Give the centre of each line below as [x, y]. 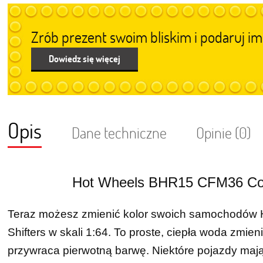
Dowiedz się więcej [85, 58]
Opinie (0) [224, 133]
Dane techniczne [119, 133]
